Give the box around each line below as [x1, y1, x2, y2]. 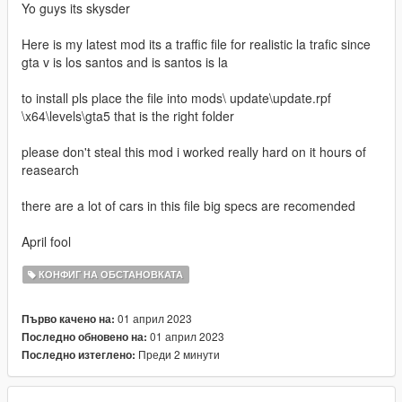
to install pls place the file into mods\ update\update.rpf [22, 89, 331, 108]
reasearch [22, 161, 79, 179]
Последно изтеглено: [22, 347, 135, 363]
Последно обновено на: [22, 329, 147, 345]
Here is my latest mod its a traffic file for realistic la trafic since [22, 35, 371, 54]
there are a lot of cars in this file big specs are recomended [22, 197, 355, 215]
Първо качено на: [22, 311, 115, 328]
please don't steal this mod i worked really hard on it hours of [22, 143, 366, 162]
